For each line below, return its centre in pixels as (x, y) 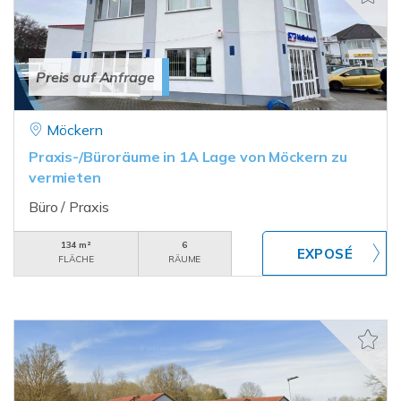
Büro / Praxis (69, 207)
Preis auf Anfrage (95, 77)
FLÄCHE (76, 259)
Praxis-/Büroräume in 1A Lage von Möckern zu (188, 157)
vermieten (65, 177)
